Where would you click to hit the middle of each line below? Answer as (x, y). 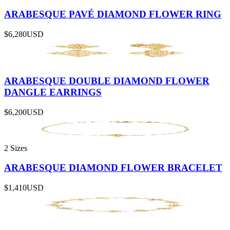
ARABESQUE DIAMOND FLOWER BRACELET (113, 168)
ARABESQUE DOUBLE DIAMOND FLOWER (107, 81)
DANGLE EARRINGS (53, 92)
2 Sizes (16, 148)
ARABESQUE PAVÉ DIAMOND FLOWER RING (113, 14)
